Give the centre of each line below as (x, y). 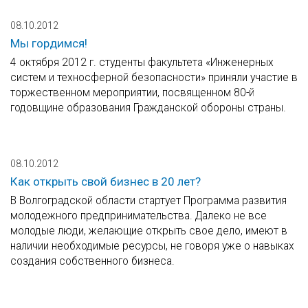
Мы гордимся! (49, 44)
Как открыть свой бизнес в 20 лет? (106, 182)
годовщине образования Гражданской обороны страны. (148, 108)
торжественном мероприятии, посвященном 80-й (132, 93)
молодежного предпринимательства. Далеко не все (139, 216)
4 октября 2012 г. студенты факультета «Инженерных (142, 63)
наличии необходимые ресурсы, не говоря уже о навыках (152, 246)
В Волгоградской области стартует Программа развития (148, 201)
